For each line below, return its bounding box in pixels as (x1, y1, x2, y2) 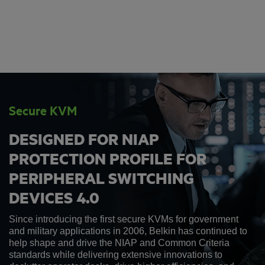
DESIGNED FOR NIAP (9, 129, 159, 150)
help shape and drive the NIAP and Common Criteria (9, 238, 230, 248)
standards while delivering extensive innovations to (9, 250, 222, 260)
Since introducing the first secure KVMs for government (9, 214, 238, 225)
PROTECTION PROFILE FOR (9, 148, 206, 169)
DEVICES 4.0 (9, 188, 99, 208)
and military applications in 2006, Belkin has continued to (9, 226, 247, 237)
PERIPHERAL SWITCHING (9, 168, 194, 189)
